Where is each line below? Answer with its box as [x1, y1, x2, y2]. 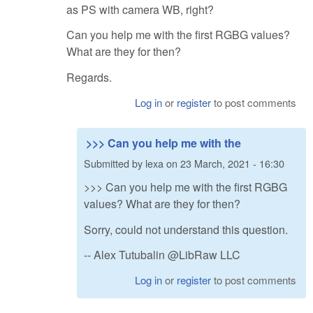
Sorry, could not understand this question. [84, 221, 288, 238]
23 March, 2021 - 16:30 [180, 156, 284, 171]
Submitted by [84, 156, 145, 171]
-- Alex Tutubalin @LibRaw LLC [84, 247, 240, 263]
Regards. [66, 69, 112, 86]
